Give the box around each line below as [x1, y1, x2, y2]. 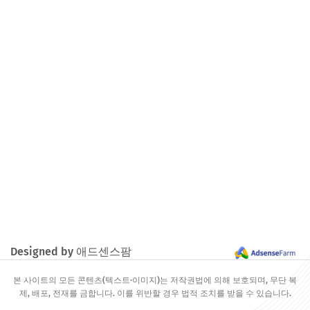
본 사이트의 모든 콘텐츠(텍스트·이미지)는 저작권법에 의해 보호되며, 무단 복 [13, 275, 297, 285]
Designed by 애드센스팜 [10, 245, 131, 258]
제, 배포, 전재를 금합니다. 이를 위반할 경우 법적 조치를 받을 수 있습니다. [19, 289, 291, 298]
